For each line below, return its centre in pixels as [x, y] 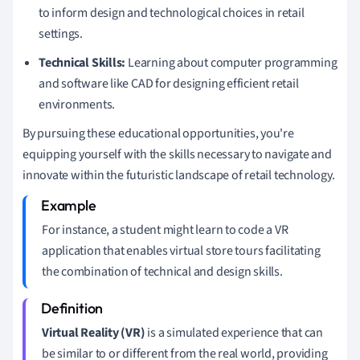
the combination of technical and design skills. [162, 271]
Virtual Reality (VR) [94, 332]
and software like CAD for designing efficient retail [169, 83]
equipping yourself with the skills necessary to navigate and [177, 154]
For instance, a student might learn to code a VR [165, 229]
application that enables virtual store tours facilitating [181, 250]
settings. [61, 33]
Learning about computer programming [231, 62]
